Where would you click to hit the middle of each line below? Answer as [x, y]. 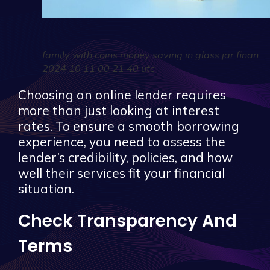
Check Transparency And [127, 221]
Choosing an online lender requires [122, 94]
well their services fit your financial [121, 173]
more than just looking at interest [119, 110]
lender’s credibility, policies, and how [125, 157]
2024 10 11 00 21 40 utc [99, 68]
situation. [46, 188]
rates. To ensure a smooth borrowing [129, 126]
